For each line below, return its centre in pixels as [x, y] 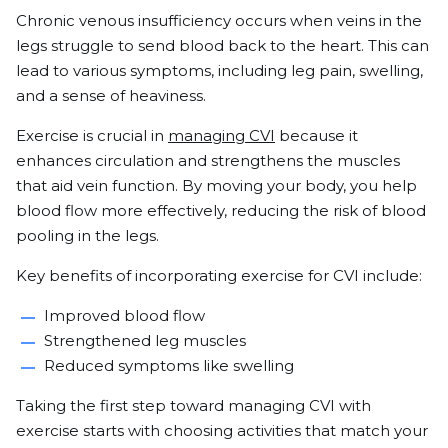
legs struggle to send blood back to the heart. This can [222, 45]
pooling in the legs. [87, 235]
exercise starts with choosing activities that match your [222, 430]
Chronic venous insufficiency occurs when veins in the [219, 20]
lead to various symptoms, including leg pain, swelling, [219, 70]
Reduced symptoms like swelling [169, 365]
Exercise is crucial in [92, 135]
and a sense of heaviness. [111, 95]
